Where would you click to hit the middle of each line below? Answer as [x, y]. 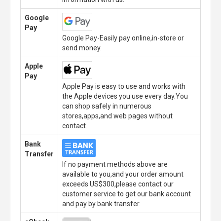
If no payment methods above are [115, 164]
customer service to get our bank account [127, 194]
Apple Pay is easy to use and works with [124, 86]
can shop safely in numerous [107, 106]
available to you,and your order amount [123, 174]
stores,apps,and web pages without [117, 116]
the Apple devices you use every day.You [125, 96]
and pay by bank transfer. [101, 204]
